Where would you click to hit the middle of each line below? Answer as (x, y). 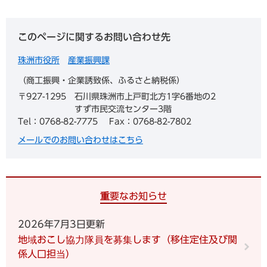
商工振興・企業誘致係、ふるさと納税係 (101, 80)
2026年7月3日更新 (61, 224)
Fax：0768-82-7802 (150, 121)
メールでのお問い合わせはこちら (80, 140)
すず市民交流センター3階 (123, 109)
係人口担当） (46, 254)
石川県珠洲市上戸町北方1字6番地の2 (145, 96)
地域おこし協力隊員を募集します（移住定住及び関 (128, 239)
